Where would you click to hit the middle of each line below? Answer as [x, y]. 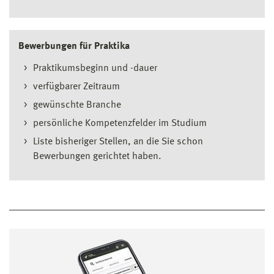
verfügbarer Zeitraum [76, 87]
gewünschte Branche [77, 106]
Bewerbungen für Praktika [74, 47]
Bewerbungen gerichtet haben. [97, 157]
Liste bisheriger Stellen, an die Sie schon [118, 142]
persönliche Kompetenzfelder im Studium [120, 124]
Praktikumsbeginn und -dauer [95, 69]
